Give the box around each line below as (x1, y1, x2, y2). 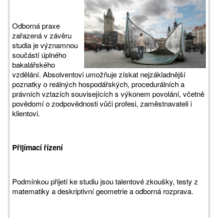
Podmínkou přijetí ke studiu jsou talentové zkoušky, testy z (12, 176, 198, 186)
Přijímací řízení (12, 142, 63, 153)
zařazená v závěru (12, 30, 72, 40)
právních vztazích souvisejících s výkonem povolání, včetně (12, 89, 204, 99)
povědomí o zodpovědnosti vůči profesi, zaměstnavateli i (12, 98, 192, 109)
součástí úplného (12, 50, 66, 60)
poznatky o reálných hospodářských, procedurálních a (12, 79, 184, 89)
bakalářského (12, 59, 55, 70)
